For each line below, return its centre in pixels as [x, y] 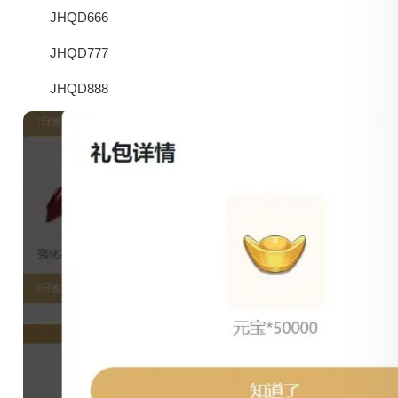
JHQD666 [80, 18]
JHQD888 [80, 89]
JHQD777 [80, 53]
